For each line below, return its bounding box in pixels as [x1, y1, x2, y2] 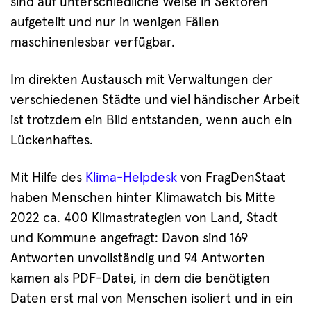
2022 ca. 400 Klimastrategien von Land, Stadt [10, 211, 278, 225]
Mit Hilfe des [10, 171, 85, 185]
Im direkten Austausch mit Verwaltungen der [10, 74, 273, 87]
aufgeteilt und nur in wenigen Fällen [10, 16, 219, 30]
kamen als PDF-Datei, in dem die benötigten [10, 271, 270, 285]
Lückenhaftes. [10, 134, 93, 147]
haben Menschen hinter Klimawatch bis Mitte [10, 191, 276, 205]
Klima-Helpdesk [85, 171, 177, 185]
